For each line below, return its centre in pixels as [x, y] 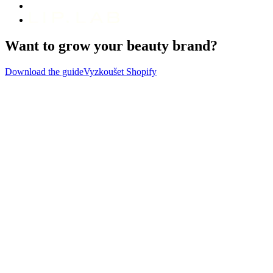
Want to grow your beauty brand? [111, 45]
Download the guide [44, 71]
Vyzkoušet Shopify [120, 71]
